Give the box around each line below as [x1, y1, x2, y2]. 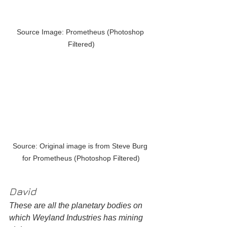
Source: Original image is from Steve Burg [13, 141, 149, 150]
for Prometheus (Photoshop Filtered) [22, 154, 140, 162]
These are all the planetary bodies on [9, 201, 144, 210]
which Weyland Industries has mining [9, 213, 145, 222]
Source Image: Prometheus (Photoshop [16, 28, 146, 36]
